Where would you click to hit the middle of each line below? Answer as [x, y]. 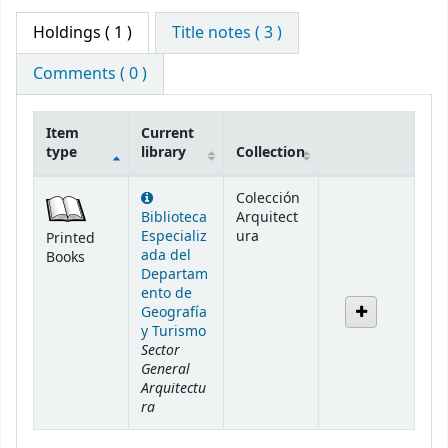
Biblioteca [174, 217]
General [165, 368]
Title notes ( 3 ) [227, 32]
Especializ [174, 236]
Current [167, 133]
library [163, 152]
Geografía [174, 312]
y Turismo [173, 331]
